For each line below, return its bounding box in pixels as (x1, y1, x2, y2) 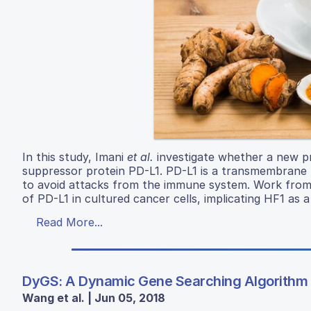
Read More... (36, 215, 103, 229)
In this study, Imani (22, 150, 127, 164)
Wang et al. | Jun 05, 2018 (22, 291, 165, 305)
